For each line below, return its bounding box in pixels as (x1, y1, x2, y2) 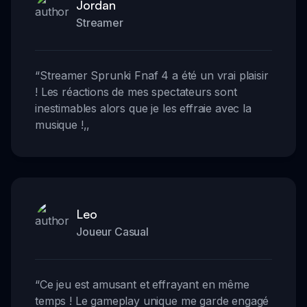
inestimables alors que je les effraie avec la (35, 101, 251, 115)
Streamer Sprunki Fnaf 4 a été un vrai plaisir (39, 68, 269, 82)
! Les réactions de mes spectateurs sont (35, 84, 237, 99)
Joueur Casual (76, 224, 149, 238)
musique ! (35, 117, 84, 132)
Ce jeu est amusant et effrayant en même (39, 277, 249, 291)
